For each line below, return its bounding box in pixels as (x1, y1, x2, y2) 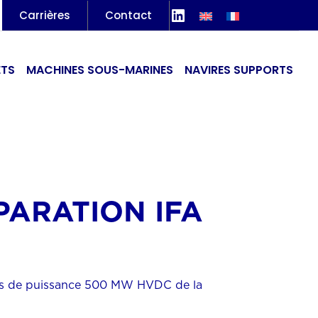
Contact (104, 7, 152, 23)
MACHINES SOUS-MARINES (26, 61, 173, 78)
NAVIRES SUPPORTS (185, 61, 293, 78)
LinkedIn (168, 2, 241, 26)
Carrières (18, 7, 70, 23)
